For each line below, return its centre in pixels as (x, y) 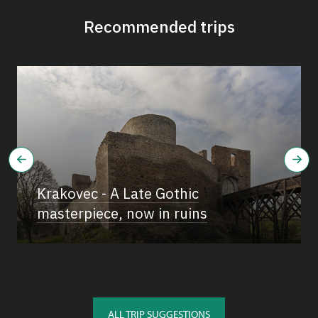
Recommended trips (159, 26)
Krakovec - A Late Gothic (118, 193)
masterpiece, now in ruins (122, 213)
